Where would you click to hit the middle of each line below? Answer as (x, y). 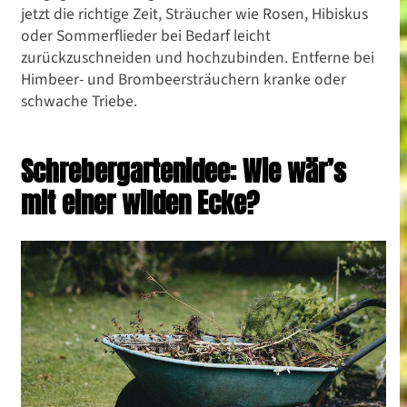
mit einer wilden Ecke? (140, 203)
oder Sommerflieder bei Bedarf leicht (146, 35)
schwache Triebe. (79, 100)
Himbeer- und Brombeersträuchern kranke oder (184, 79)
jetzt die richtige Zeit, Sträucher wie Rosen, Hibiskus (194, 13)
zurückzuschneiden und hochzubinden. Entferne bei (198, 57)
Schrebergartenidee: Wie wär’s (184, 171)
